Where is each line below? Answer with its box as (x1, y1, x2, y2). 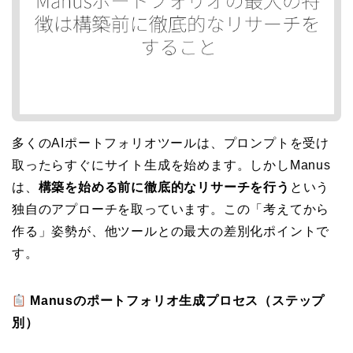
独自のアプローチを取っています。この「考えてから (12, 203, 330, 217)
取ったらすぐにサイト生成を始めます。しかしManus (12, 158, 331, 173)
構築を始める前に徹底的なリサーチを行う (38, 180, 290, 195)
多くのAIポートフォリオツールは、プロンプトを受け (12, 136, 329, 150)
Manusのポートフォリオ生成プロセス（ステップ (30, 294, 325, 308)
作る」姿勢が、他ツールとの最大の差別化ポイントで (12, 225, 330, 239)
